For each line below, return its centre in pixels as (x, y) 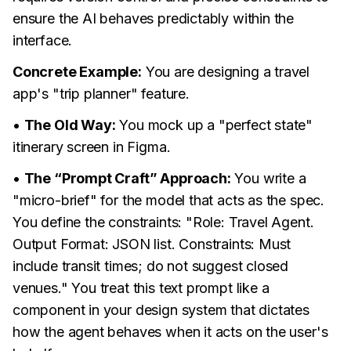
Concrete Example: (77, 72)
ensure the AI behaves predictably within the (154, 18)
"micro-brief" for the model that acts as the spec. (169, 200)
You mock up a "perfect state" (214, 125)
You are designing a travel (226, 72)
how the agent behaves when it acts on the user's (170, 332)
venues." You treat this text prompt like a (141, 288)
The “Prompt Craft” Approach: (127, 178)
